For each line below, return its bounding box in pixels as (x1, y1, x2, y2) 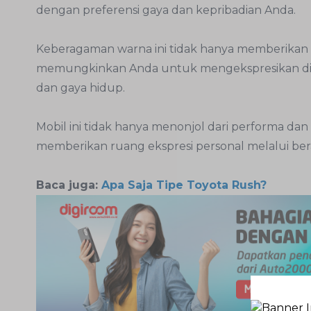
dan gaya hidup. (36, 81, 128, 94)
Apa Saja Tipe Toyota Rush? (101, 178, 267, 192)
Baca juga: (36, 178, 101, 192)
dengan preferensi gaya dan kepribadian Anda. (36, 3, 296, 17)
